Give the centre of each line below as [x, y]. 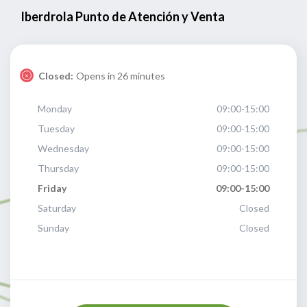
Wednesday [63, 148]
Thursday [58, 168]
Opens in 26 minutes [121, 75]
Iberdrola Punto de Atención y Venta [123, 16]
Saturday [57, 208]
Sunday [53, 228]
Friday [52, 188]
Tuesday [56, 128]
